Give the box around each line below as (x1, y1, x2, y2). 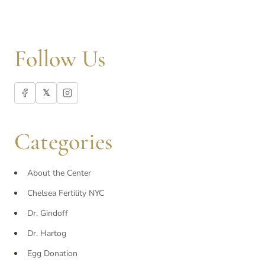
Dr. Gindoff (27, 208, 68, 219)
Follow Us (14, 44, 106, 73)
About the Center (27, 167, 91, 179)
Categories (14, 127, 113, 156)
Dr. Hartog (27, 228, 66, 240)
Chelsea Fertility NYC (27, 188, 104, 199)
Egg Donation (27, 248, 77, 260)
